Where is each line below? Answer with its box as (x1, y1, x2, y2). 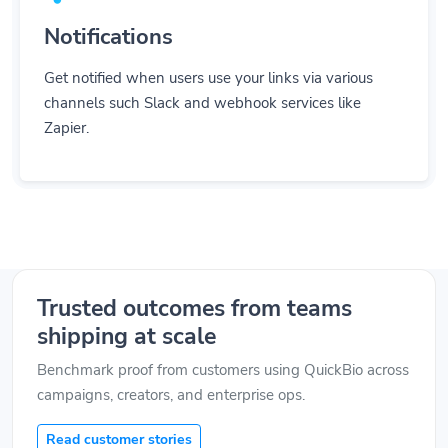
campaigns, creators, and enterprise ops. (37, 361, 305, 382)
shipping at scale (37, 296, 216, 329)
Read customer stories (46, 406, 192, 426)
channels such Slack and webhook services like (44, 69, 361, 90)
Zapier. (44, 94, 89, 115)
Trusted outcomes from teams (37, 268, 352, 301)
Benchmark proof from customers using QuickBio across (37, 336, 409, 357)
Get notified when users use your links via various (44, 44, 373, 65)
